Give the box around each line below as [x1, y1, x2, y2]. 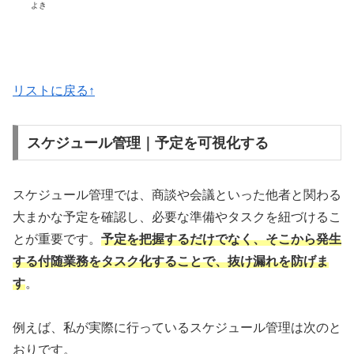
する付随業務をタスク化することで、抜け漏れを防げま [13, 254, 329, 268]
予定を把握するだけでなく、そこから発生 [101, 232, 341, 246]
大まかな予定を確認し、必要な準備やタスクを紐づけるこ [13, 209, 341, 224]
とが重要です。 [13, 232, 101, 246]
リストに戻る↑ [13, 84, 95, 98]
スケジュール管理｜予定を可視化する [26, 134, 269, 151]
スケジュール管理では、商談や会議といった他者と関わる [13, 187, 341, 201]
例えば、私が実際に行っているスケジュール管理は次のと [13, 321, 341, 335]
